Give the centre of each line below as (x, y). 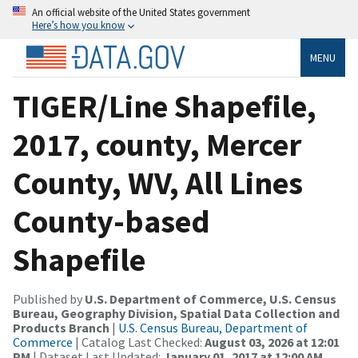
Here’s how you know (78, 25)
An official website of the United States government (141, 12)
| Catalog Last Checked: (139, 342)
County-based (111, 221)
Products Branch (61, 327)
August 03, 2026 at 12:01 (272, 342)
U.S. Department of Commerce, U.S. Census (211, 298)
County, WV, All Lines (158, 183)
